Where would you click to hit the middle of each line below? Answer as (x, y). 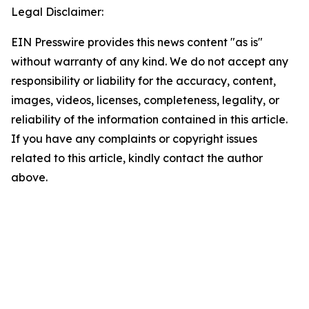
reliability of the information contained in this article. (149, 119)
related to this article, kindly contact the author (137, 158)
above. (29, 177)
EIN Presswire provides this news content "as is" (137, 42)
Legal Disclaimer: (57, 12)
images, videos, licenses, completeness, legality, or (145, 100)
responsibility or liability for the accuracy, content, (143, 81)
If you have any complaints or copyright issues (134, 139)
